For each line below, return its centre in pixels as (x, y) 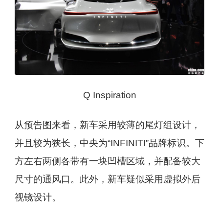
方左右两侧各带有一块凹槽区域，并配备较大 (107, 161)
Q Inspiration (109, 95)
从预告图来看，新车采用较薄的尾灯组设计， (107, 125)
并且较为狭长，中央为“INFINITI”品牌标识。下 (109, 143)
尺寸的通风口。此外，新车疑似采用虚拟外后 (107, 179)
